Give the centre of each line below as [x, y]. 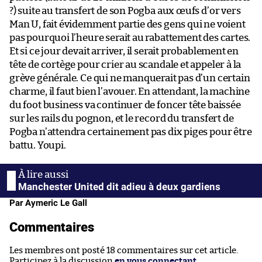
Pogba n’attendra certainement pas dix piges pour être [131, 132]
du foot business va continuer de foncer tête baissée [125, 105]
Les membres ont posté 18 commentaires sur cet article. [124, 250]
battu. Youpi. [38, 145]
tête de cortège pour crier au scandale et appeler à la [125, 64]
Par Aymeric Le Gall [48, 203]
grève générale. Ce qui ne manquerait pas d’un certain [130, 78]
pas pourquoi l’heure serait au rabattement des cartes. [130, 37]
